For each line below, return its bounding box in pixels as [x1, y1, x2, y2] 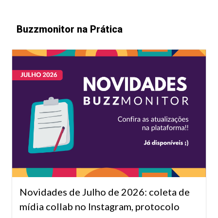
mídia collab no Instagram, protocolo [19, 200, 180, 212]
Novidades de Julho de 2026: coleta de [19, 185, 190, 198]
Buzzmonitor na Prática [17, 23, 123, 36]
